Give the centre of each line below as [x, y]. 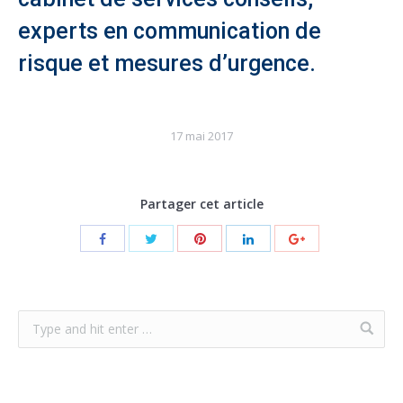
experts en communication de [170, 31]
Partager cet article [201, 204]
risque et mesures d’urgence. [167, 63]
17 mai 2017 [201, 136]
